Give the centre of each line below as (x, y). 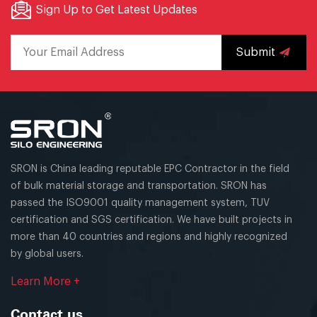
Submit (256, 52)
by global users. (47, 254)
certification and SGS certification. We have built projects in (151, 220)
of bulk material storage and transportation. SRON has (139, 186)
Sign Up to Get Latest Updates (116, 10)
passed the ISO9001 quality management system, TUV (140, 203)
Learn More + (45, 281)
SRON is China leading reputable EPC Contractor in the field (150, 169)
